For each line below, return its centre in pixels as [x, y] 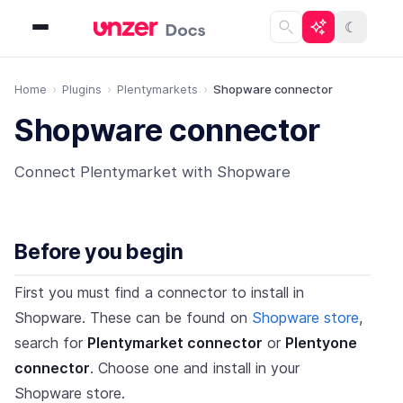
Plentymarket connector [175, 342]
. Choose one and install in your [195, 367]
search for [51, 342]
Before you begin [99, 252]
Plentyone [321, 342]
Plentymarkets [157, 89]
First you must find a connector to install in [159, 292]
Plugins [82, 89]
